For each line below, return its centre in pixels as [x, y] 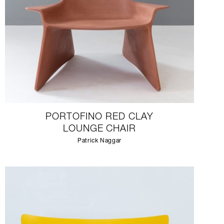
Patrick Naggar [99, 141]
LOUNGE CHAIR [99, 129]
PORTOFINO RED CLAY [99, 117]
